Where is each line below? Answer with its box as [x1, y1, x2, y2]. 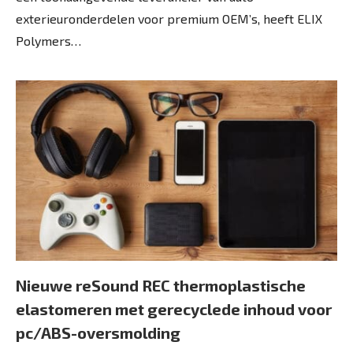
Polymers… [16, 32, 81, 48]
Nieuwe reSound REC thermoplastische [16, 276, 306, 295]
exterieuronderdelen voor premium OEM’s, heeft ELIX [16, 10, 322, 26]
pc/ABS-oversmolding [16, 323, 180, 342]
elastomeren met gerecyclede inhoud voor [16, 299, 332, 318]
